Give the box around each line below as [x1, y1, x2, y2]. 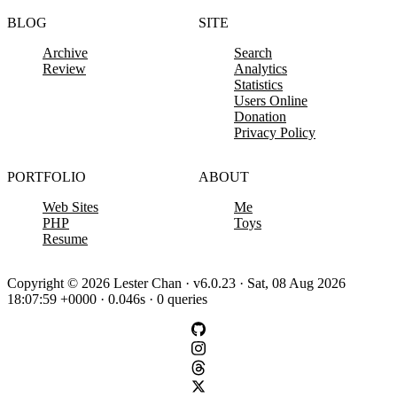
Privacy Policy [234, 125, 315, 141]
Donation [234, 109, 286, 125]
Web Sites [43, 199, 98, 215]
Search [234, 45, 272, 61]
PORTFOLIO [7, 169, 86, 185]
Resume [43, 231, 88, 247]
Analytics [234, 61, 287, 77]
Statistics [234, 77, 283, 93]
